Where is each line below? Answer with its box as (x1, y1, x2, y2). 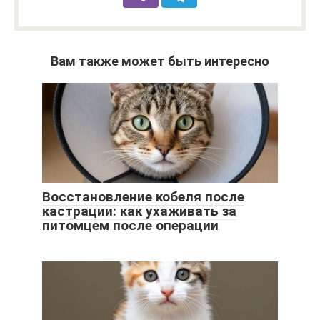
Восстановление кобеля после (42, 189, 244, 206)
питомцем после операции (42, 217, 219, 234)
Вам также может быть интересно (51, 54, 269, 69)
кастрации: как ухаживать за (42, 203, 236, 220)
